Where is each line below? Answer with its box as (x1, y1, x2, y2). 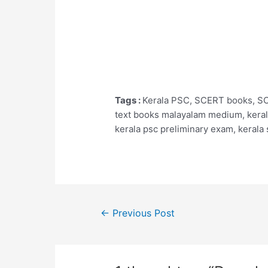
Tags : (115, 94, 143, 106)
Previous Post (109, 207, 175, 219)
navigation (84, 217, 128, 229)
